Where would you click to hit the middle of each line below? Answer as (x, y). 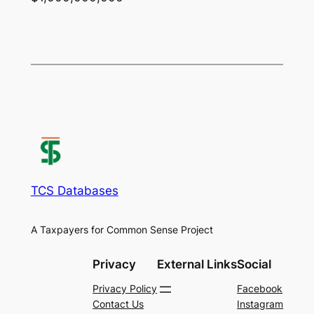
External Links (197, 264)
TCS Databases (74, 191)
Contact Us (118, 303)
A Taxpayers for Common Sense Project (122, 229)
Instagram (260, 303)
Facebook (260, 288)
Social (254, 264)
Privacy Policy (125, 288)
